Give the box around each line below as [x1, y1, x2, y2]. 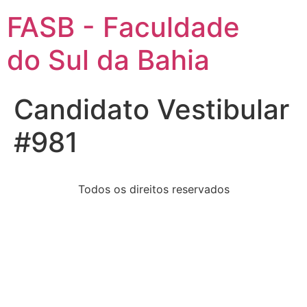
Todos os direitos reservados [77, 182, 230, 196]
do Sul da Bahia [7, 43, 210, 77]
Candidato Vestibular [14, 93, 289, 126]
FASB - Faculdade [7, 10, 240, 44]
